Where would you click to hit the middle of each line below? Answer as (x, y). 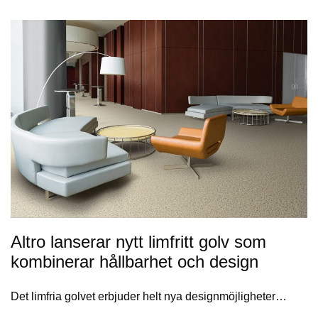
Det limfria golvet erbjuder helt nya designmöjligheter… (149, 296)
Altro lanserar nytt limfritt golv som (138, 241)
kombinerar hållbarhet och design (135, 261)
